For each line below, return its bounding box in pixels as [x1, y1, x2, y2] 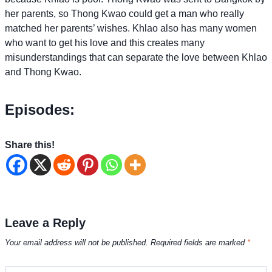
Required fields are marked [151, 238, 247, 248]
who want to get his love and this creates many [5, 37, 205, 48]
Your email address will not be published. [5, 238, 148, 248]
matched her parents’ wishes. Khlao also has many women [5, 22, 257, 33]
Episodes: [5, 101, 75, 118]
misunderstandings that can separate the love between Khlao [5, 52, 267, 63]
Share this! [5, 139, 55, 150]
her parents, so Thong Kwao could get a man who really [5, 8, 244, 19]
